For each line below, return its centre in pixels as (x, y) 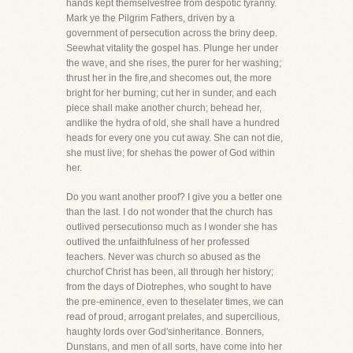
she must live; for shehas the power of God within (171, 153)
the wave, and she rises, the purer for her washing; (174, 63)
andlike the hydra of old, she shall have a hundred (173, 123)
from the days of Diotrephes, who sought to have (169, 287)
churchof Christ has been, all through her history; (170, 272)
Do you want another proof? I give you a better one (174, 197)
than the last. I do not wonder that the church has (169, 212)
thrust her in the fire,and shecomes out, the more (169, 78)
